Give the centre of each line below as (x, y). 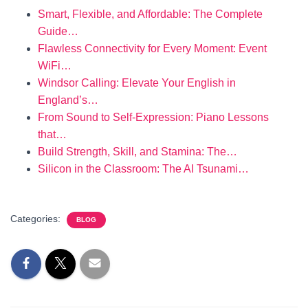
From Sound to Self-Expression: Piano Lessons (153, 117)
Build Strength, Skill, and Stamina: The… (137, 152)
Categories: (37, 219)
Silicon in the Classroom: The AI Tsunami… (143, 169)
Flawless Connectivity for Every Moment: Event (152, 48)
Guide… (58, 31)
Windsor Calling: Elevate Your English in (137, 83)
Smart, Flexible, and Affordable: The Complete (150, 14)
